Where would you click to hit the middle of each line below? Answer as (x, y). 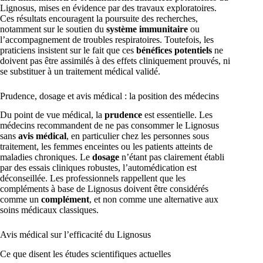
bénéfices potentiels (174, 50)
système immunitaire (147, 29)
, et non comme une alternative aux (154, 200)
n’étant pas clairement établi (172, 157)
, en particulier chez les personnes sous (138, 136)
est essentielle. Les (177, 115)
